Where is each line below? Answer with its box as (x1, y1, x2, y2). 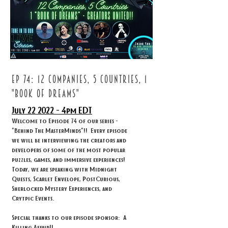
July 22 (12, 104, 36, 115)
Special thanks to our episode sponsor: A (12, 213, 127, 221)
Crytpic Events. (12, 194, 54, 202)
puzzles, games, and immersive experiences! (12, 155, 125, 163)
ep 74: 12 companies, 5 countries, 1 (12, 73, 148, 85)
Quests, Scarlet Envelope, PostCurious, (12, 175, 120, 182)
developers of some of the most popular (12, 146, 125, 153)
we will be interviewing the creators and (12, 136, 126, 144)
